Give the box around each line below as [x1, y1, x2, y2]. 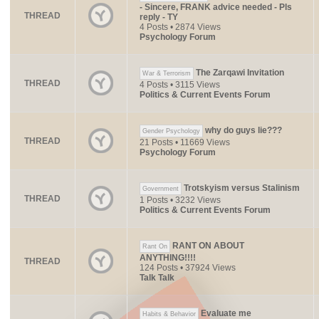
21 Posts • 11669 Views [139, 137, 230, 147]
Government [142, 185, 179, 192]
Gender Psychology [142, 127, 200, 135]
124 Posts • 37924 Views [139, 263, 236, 273]
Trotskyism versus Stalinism [183, 183, 300, 194]
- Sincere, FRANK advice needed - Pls [139, 2, 292, 12]
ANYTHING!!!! [139, 253, 196, 263]
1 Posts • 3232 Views [139, 195, 221, 205]
